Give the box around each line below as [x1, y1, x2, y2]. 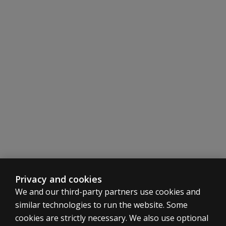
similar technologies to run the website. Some [15, 199, 188, 210]
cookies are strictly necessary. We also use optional [15, 212, 208, 223]
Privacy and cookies [15, 173, 102, 185]
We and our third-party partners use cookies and [15, 186, 200, 197]
